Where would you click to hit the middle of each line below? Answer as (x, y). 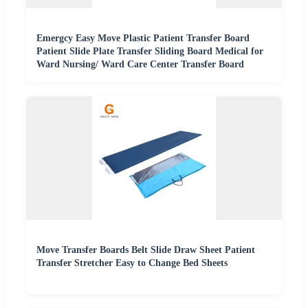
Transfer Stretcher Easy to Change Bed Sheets (132, 263)
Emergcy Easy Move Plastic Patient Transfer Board (143, 38)
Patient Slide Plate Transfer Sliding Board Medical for (150, 51)
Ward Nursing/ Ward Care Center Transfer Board (140, 64)
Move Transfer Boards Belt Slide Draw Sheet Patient (146, 250)
